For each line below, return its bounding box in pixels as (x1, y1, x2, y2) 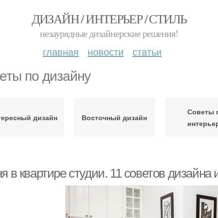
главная (43, 44, 79, 58)
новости (88, 44, 124, 58)
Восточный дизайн (82, 112, 147, 122)
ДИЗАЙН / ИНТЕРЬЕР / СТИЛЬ (31, 10, 187, 27)
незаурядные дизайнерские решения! (40, 27, 178, 40)
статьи (132, 44, 162, 58)
